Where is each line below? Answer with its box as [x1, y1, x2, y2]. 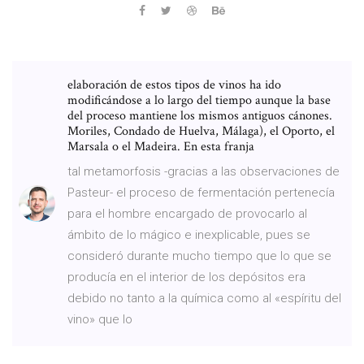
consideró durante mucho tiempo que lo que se [67, 248, 331, 263]
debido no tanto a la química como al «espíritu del [67, 290, 341, 305]
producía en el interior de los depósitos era [67, 269, 305, 284]
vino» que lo [67, 311, 132, 327]
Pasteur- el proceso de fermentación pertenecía [67, 184, 335, 200]
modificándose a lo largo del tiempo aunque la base [67, 91, 331, 109]
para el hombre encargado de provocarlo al [67, 206, 307, 221]
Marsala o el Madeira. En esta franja [67, 137, 261, 155]
